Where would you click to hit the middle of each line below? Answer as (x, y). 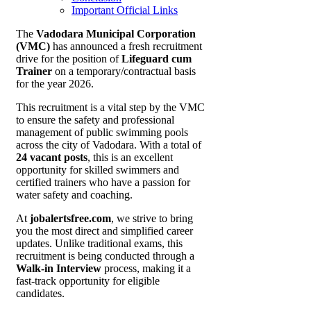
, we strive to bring (152, 219)
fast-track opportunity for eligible (88, 281)
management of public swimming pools (102, 133)
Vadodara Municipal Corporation (116, 34)
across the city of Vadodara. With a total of (109, 145)
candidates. (40, 294)
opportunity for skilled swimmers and (98, 170)
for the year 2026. (55, 84)
